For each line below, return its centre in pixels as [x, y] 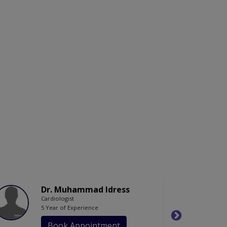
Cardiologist [58, 199]
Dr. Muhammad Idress [85, 190]
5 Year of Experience [70, 208]
